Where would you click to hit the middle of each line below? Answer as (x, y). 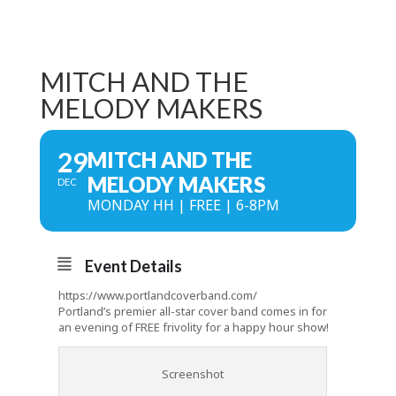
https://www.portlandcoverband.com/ (157, 295)
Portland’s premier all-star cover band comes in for (192, 311)
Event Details (133, 266)
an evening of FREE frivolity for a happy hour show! (193, 327)
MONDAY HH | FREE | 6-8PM (183, 205)
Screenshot (193, 374)
